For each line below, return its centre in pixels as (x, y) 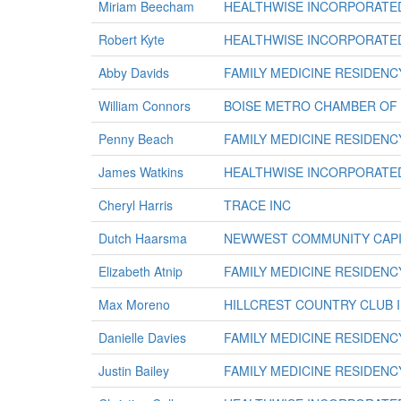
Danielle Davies (142, 337)
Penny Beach (136, 139)
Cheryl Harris (136, 205)
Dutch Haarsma (143, 238)
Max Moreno (134, 304)
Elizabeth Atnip (141, 271)
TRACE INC (257, 205)
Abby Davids (134, 73)
